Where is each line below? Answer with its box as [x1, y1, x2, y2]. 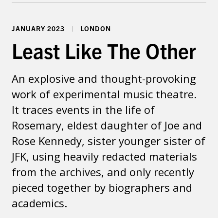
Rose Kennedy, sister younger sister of [12, 133, 205, 148]
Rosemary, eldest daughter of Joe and [12, 118, 202, 132]
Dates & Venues [11, 3, 69, 14]
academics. [12, 196, 67, 210]
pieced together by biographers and [12, 180, 192, 195]
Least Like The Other [12, 37, 196, 63]
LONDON [80, 24, 111, 33]
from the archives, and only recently [12, 164, 194, 179]
